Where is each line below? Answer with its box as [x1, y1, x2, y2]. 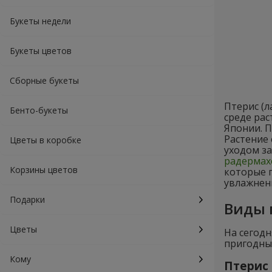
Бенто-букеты [10, 104, 68, 116]
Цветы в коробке [10, 134, 81, 146]
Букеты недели [10, 15, 71, 27]
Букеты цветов [10, 45, 72, 56]
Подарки [10, 194, 45, 205]
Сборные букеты [10, 75, 79, 86]
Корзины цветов [10, 164, 78, 175]
